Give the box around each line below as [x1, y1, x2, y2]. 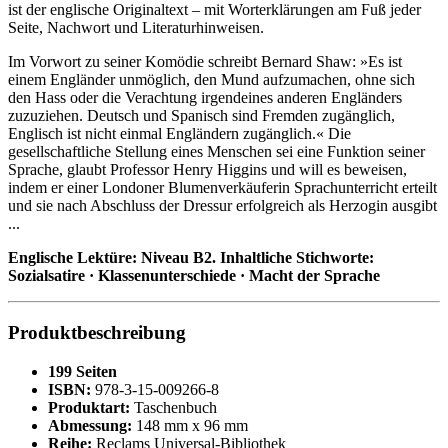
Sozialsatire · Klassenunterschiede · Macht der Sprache [8, 267, 380, 285]
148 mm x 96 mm [132, 416, 248, 434]
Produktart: [48, 398, 130, 416]
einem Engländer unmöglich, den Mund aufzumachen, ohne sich [8, 71, 415, 89]
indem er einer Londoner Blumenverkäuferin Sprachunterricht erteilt [8, 179, 437, 197]
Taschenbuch [130, 398, 217, 416]
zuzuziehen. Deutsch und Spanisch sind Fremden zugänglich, [8, 107, 395, 125]
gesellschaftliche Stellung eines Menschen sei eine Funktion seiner [8, 143, 425, 161]
